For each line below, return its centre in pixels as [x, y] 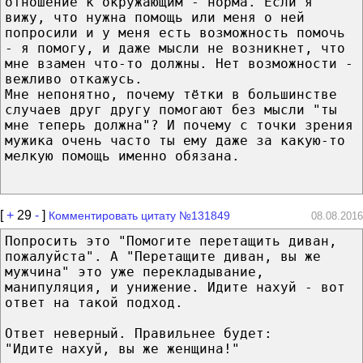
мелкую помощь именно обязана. [122, 156]
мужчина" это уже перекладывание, [135, 271]
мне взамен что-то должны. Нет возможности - [179, 63]
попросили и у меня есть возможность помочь [175, 32]
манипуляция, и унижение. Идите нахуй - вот [175, 287]
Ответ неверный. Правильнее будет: [139, 333]
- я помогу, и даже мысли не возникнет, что [175, 48]
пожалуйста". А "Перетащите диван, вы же [163, 256]
